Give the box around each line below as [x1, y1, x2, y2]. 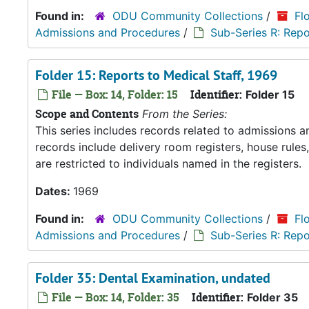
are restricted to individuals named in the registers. [35, 157, 301, 170]
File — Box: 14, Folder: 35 [49, 290, 179, 305]
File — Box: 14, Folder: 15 [49, 87, 178, 102]
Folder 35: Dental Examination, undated [35, 269, 270, 287]
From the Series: [142, 107, 227, 121]
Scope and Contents [35, 106, 139, 121]
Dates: [35, 184, 73, 198]
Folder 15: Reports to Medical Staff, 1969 [35, 66, 277, 84]
